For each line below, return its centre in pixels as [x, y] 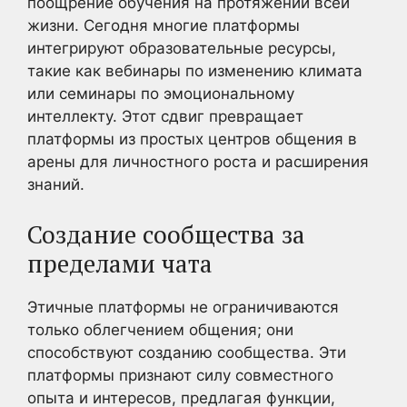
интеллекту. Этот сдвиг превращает [165, 116]
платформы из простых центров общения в [192, 139]
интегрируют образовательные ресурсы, [182, 48]
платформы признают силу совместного [180, 375]
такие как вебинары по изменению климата [195, 71]
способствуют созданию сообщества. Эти [187, 352]
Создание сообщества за [166, 234]
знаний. [56, 184]
